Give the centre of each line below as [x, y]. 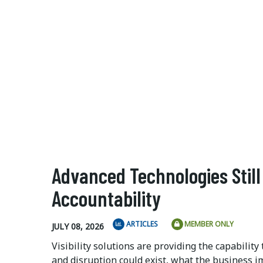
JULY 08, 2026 [78, 227]
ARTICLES [142, 224]
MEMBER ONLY [209, 224]
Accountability [106, 198]
